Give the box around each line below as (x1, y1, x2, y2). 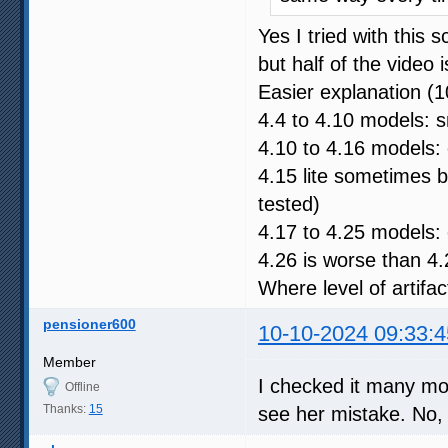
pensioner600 (42, 315, 136, 332)
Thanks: (42, 401, 89, 416)
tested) (258, 192, 320, 215)
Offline (64, 379, 100, 394)
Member (42, 353, 96, 370)
